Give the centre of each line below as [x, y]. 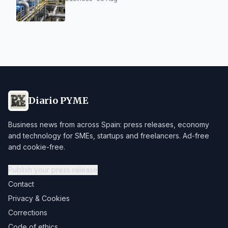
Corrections [28, 212]
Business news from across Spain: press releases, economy [109, 124]
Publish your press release [53, 170]
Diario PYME [59, 101]
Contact [21, 184]
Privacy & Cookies [39, 198]
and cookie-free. [37, 147]
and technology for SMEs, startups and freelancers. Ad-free [109, 136]
